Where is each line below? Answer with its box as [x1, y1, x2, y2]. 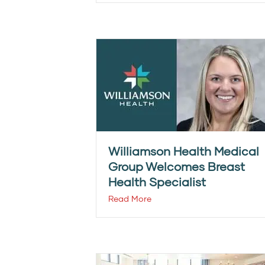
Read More [108, 193, 151, 203]
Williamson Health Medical [108, 144, 259, 158]
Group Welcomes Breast [108, 159, 245, 173]
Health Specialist [108, 174, 206, 189]
